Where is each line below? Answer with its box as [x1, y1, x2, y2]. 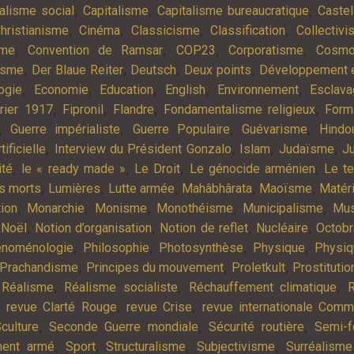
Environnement [217, 81, 299, 97]
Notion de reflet [160, 220, 248, 235]
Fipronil [62, 101, 104, 117]
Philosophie [83, 239, 149, 255]
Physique [253, 239, 305, 255]
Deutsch [130, 62, 177, 77]
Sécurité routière [209, 318, 304, 334]
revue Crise [126, 299, 193, 314]
